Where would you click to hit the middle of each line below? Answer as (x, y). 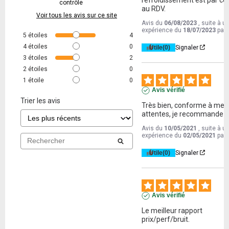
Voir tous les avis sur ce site (77, 15)
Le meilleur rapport (172, 210)
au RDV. (154, 8)
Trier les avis (40, 100)
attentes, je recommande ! (184, 114)
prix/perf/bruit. (166, 219)
